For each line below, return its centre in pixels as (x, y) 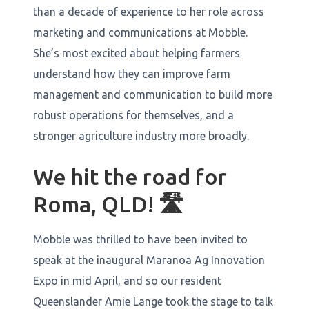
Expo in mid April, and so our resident (127, 280)
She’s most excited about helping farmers (137, 53)
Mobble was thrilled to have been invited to (140, 239)
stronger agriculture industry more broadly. (142, 136)
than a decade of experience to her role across (149, 11)
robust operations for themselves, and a (133, 115)
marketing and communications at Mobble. (140, 32)
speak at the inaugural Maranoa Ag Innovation (149, 260)
